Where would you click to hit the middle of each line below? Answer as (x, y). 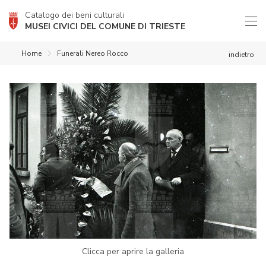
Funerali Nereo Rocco (93, 53)
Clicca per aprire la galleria (133, 251)
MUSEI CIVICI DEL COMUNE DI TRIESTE (105, 26)
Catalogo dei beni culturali (75, 15)
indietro (241, 55)
